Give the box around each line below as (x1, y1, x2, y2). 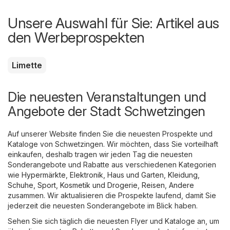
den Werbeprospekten (8, 28, 145, 46)
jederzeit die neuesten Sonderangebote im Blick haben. (8, 201, 198, 210)
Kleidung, (168, 170, 200, 179)
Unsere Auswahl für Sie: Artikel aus (8, 14, 219, 32)
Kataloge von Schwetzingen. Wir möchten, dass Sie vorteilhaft (8, 139, 218, 148)
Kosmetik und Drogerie (60, 180, 138, 189)
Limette (12, 60, 42, 70)
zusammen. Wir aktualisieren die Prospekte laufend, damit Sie (8, 190, 216, 200)
